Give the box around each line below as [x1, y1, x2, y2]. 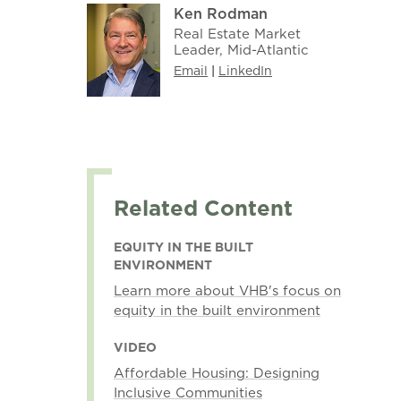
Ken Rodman [173, 3, 268, 23]
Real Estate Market [173, 23, 301, 43]
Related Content [113, 192, 293, 223]
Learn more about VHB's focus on [113, 280, 341, 300]
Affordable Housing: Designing [113, 363, 320, 382]
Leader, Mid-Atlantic [173, 39, 309, 59]
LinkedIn [218, 61, 272, 80]
